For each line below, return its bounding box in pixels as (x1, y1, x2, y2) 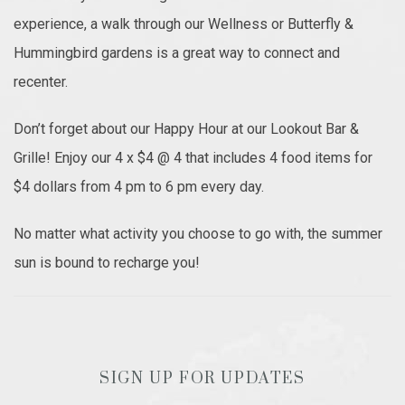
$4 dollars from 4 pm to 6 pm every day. (14, 177, 264, 195)
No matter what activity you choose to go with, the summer (14, 224, 382, 242)
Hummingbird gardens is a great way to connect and (14, 43, 340, 61)
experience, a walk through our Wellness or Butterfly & (14, 14, 353, 33)
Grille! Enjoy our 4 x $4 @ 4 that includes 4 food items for (14, 148, 372, 166)
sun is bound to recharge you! (14, 253, 200, 271)
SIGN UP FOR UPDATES (99, 368, 306, 389)
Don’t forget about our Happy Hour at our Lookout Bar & (14, 119, 359, 137)
